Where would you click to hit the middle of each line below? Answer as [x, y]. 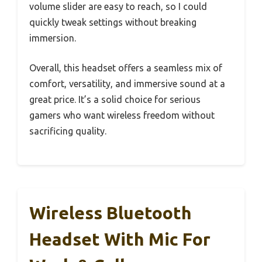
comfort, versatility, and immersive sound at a [127, 84]
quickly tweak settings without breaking [113, 23]
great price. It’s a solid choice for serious [115, 100]
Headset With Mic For [120, 239]
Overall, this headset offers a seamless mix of [126, 68]
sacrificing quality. [68, 131]
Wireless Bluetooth [111, 213]
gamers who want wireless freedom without [122, 116]
